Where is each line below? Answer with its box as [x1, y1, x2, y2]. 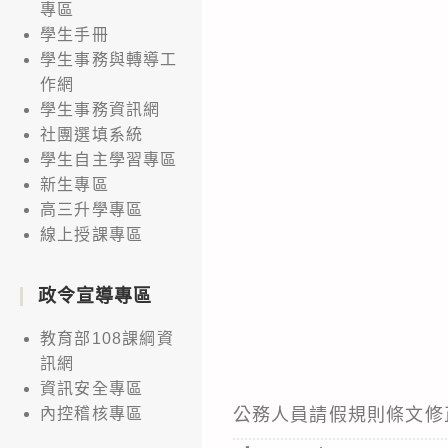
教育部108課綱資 [40, 329, 174, 347]
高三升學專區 [40, 200, 144, 218]
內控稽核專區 [40, 404, 144, 422]
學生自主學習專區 [40, 150, 178, 168]
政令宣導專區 [38, 285, 152, 306]
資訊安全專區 [40, 379, 144, 397]
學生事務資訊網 [40, 100, 161, 118]
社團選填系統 [40, 125, 144, 143]
